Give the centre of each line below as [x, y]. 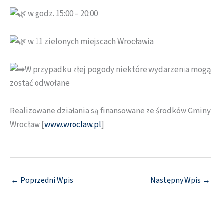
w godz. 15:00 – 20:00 [62, 14]
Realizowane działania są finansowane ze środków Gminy [110, 111]
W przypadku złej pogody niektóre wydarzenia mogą [118, 69]
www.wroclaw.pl [73, 125]
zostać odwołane [40, 84]
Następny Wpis [176, 180]
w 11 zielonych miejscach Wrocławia [90, 42]
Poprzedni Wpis [46, 180]
